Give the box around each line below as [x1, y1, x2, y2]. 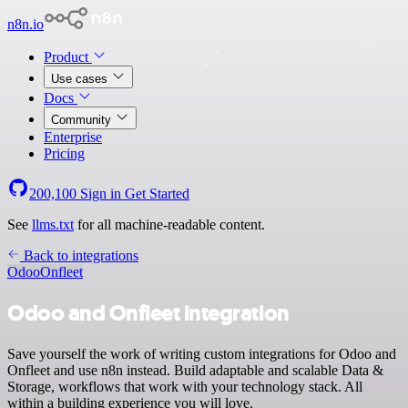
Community [51, 113, 115, 127]
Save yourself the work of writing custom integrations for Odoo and [7, 345, 396, 362]
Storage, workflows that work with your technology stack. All [7, 378, 362, 394]
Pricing [44, 146, 85, 161]
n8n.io [7, 16, 44, 32]
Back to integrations [20, 248, 138, 263]
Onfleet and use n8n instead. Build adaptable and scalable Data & [7, 362, 383, 378]
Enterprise [44, 129, 102, 145]
